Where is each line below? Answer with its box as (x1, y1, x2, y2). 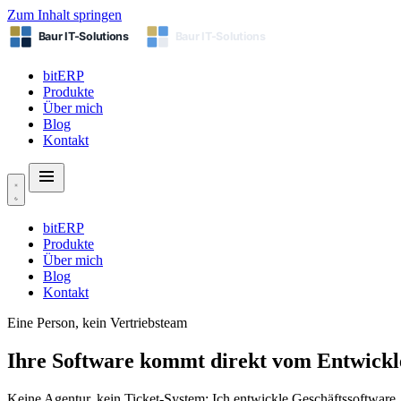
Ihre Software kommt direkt (7, 348, 272, 372)
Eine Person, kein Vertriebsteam (7, 315, 187, 330)
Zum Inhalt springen (7, 7, 122, 22)
